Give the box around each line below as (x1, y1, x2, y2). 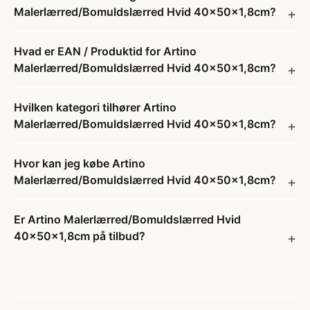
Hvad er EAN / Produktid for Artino (14, 44, 197, 58)
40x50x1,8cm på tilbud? (14, 229, 145, 243)
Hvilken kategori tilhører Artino (14, 100, 176, 114)
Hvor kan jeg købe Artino (14, 156, 145, 170)
